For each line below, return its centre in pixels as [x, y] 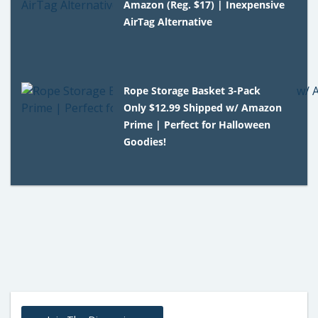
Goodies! [145, 141]
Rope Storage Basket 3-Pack [192, 90]
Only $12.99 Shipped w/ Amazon [203, 107]
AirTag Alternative [168, 21]
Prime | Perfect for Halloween [197, 124]
